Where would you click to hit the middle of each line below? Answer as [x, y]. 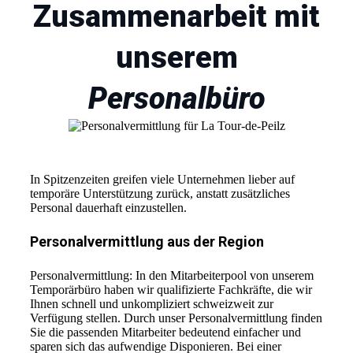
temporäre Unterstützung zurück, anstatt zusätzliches [160, 193]
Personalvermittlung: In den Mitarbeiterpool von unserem [172, 275]
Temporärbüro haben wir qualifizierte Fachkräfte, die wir [171, 289]
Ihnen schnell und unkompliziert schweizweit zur [152, 303]
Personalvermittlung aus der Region [147, 241]
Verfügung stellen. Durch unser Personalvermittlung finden [176, 318]
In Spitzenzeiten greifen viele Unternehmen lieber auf [162, 179]
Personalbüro [176, 98]
